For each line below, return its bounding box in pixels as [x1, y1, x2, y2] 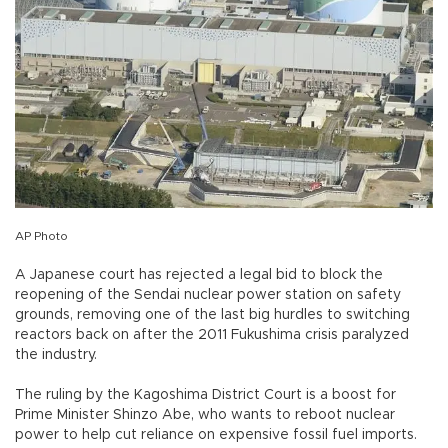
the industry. [15, 347, 101, 362]
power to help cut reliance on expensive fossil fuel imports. [15, 427, 421, 442]
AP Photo [15, 229, 68, 242]
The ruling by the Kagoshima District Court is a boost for [15, 387, 396, 402]
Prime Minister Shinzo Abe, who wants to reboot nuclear [15, 407, 395, 422]
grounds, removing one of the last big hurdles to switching [15, 307, 410, 322]
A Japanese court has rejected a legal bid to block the [15, 267, 383, 282]
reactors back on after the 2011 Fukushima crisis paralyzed [15, 327, 409, 342]
